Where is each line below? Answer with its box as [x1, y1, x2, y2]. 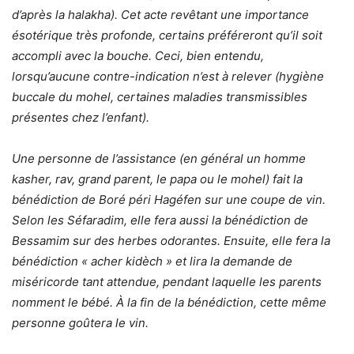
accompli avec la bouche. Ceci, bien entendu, [12, 48, 264, 64]
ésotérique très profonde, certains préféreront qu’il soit [12, 28, 322, 43]
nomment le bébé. [12, 295, 116, 311]
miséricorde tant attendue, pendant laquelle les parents [12, 274, 322, 290]
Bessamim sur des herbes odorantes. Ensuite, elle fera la [12, 233, 330, 249]
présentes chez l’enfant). [12, 110, 149, 126]
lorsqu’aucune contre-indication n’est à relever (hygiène [12, 69, 324, 85]
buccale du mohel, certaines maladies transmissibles [12, 89, 307, 105]
